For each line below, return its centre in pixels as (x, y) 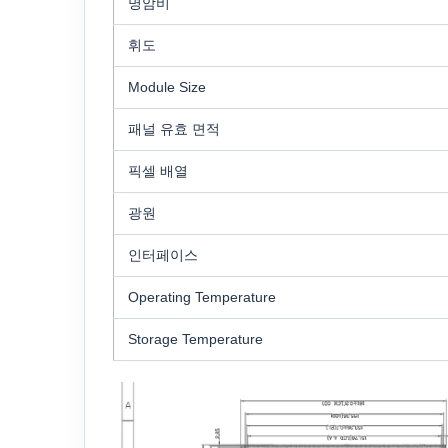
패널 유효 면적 (174, 129)
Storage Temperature (195, 339)
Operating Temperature (202, 297)
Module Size (167, 87)
